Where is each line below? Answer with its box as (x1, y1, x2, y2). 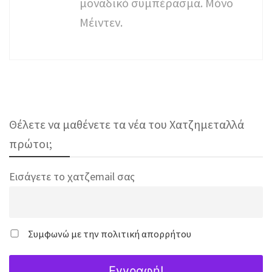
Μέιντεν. (80, 15, 123, 30)
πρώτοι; (9, 136, 52, 151)
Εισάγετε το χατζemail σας (9, 169, 135, 183)
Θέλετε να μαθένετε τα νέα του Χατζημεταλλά (9, 117, 244, 132)
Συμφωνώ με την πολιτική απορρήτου (28, 227, 191, 240)
